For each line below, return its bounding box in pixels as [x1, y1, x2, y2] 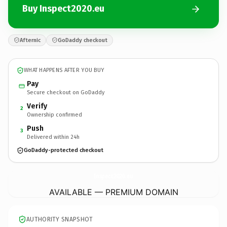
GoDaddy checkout [58, 36, 107, 44]
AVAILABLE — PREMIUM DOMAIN [49, 186, 178, 197]
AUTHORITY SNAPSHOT [26, 215, 93, 223]
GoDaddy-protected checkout [24, 147, 103, 154]
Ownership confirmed [27, 111, 82, 118]
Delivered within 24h [27, 133, 80, 140]
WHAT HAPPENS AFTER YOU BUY [24, 67, 104, 73]
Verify [27, 101, 47, 110]
